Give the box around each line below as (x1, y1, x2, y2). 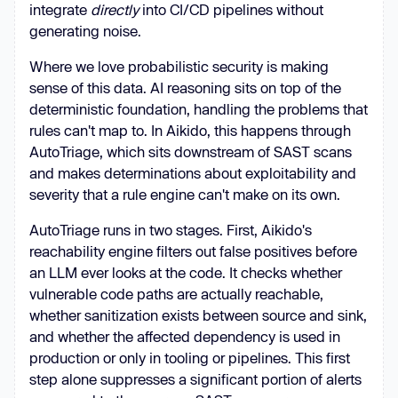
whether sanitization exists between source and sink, (29, 306, 367, 323)
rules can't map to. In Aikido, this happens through (29, 122, 351, 139)
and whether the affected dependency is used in (29, 328, 340, 345)
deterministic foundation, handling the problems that (29, 100, 368, 117)
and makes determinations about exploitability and (29, 164, 356, 181)
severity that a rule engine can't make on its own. (29, 186, 340, 203)
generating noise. (29, 22, 141, 39)
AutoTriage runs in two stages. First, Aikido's (29, 221, 312, 238)
